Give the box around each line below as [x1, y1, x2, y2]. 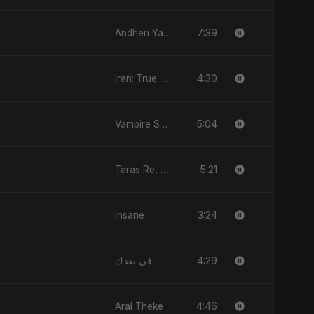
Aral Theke [115, 300, 163, 312]
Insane [115, 209, 144, 221]
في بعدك [115, 254, 152, 266]
